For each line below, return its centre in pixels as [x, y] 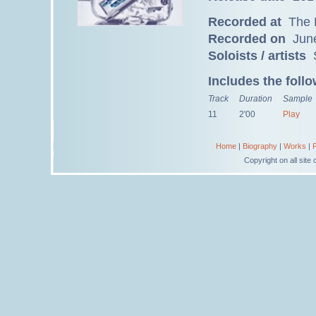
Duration [256, 99]
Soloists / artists [257, 56]
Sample [298, 99]
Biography [260, 146]
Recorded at [245, 22]
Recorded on [247, 39]
